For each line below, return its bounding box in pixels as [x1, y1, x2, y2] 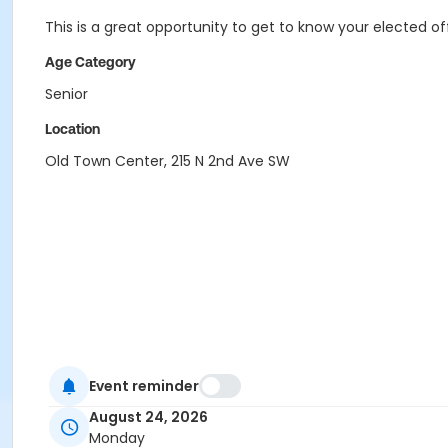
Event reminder [89, 375, 199, 396]
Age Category [45, 54, 136, 70]
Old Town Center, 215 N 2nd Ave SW [45, 151, 290, 171]
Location [45, 121, 100, 137]
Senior [45, 84, 88, 104]
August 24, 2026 [89, 407, 208, 428]
